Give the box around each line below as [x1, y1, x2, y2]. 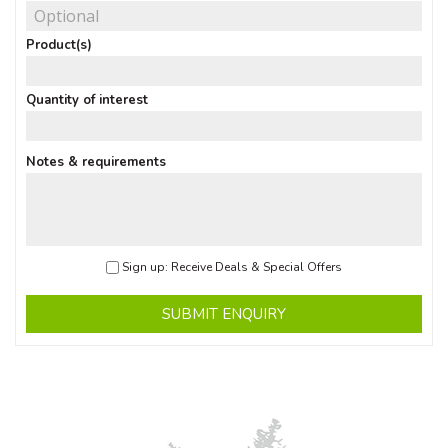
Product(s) [26, 35, 92, 54]
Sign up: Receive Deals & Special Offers [122, 259, 342, 276]
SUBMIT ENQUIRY [162, 304, 286, 325]
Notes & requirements [26, 152, 166, 171]
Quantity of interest [26, 90, 148, 109]
